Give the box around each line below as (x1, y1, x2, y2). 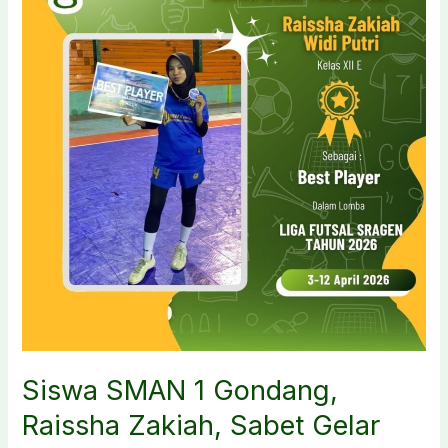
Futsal (21, 9, 63, 28)
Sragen (21, 36, 70, 55)
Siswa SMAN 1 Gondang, (22, 373, 339, 407)
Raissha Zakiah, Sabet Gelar (22, 408, 381, 442)
